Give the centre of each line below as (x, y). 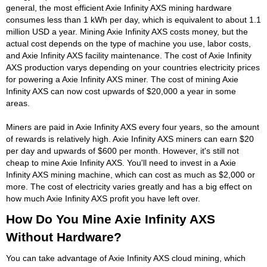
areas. (18, 103)
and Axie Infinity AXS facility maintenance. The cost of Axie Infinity (129, 55)
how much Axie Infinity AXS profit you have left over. (103, 198)
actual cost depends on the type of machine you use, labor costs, (128, 43)
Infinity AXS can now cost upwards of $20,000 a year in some (121, 91)
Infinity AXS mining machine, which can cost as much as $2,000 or (131, 174)
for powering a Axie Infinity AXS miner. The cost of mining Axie (122, 79)
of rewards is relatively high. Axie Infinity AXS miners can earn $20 (130, 139)
